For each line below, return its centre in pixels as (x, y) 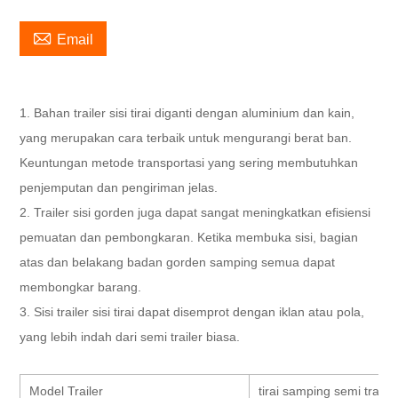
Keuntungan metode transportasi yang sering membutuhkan (189, 162)
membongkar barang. (81, 287)
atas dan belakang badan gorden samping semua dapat (178, 262)
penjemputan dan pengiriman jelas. (119, 187)
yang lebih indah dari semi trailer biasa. (130, 336)
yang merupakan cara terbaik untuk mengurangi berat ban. (186, 137)
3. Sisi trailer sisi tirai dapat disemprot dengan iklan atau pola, (192, 311)
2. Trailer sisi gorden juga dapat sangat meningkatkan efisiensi (195, 212)
